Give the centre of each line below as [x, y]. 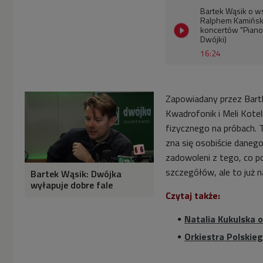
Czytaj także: [193, 195]
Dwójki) [213, 39]
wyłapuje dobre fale [72, 185]
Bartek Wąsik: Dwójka [76, 173]
